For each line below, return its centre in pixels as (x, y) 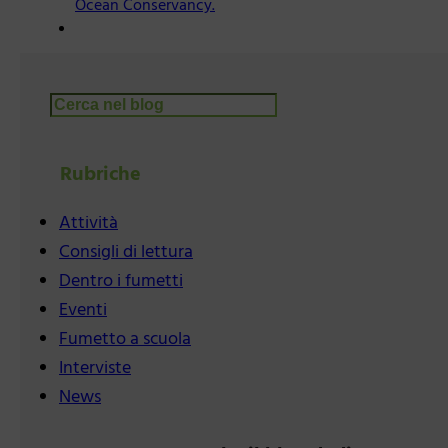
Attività (88, 224)
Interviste (95, 369)
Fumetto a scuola (125, 340)
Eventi (83, 311)
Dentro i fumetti (121, 282)
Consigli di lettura (126, 253)
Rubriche (100, 175)
